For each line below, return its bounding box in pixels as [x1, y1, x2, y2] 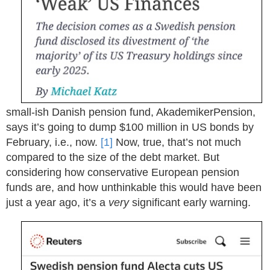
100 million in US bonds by [125, 121, 254, 133]
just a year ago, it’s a [6, 196, 108, 209]
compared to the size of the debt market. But [6, 151, 219, 163]
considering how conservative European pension [6, 166, 239, 178]
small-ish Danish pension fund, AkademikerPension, [6, 106, 256, 118]
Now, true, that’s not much [113, 136, 241, 148]
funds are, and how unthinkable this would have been [6, 181, 262, 193]
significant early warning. [129, 196, 251, 209]
